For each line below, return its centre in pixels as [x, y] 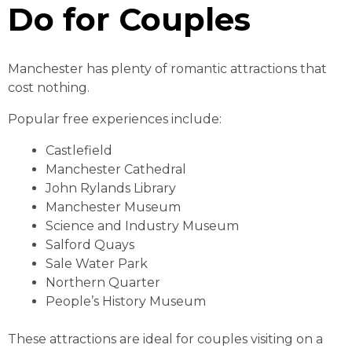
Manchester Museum [113, 207]
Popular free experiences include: [115, 119]
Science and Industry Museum [142, 225]
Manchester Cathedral [116, 169]
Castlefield [79, 150]
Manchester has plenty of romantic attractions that [167, 68]
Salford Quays [90, 244]
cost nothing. [49, 87]
